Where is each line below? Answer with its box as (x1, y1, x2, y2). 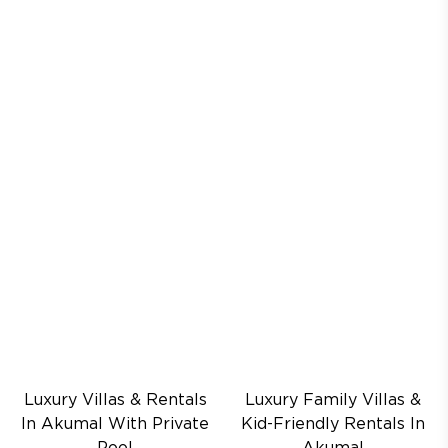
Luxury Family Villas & (245, 393, 421, 408)
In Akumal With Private (21, 417, 209, 432)
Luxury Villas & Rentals (23, 393, 207, 408)
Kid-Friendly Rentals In (241, 417, 425, 432)
